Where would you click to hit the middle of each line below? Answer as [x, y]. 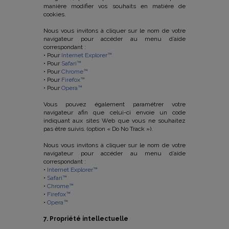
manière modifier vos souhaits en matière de [114, 6]
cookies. [55, 14]
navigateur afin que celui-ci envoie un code [114, 112]
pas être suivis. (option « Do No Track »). [98, 129]
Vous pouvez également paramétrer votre [114, 104]
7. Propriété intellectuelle [86, 219]
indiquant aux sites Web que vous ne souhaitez [114, 121]
